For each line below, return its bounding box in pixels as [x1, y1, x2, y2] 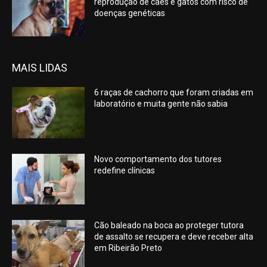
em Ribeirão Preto [94, 243, 163, 253]
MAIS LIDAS [12, 61, 67, 74]
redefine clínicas [94, 165, 156, 175]
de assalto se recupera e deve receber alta [94, 232, 254, 242]
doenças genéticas [94, 8, 166, 18]
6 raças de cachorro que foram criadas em [94, 88, 254, 98]
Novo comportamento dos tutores [94, 154, 222, 164]
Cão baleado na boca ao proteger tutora [94, 221, 244, 231]
